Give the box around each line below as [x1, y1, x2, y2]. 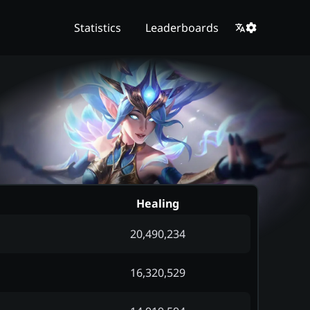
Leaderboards [145, 20, 219, 35]
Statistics [73, 20, 121, 35]
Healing [136, 196, 179, 212]
